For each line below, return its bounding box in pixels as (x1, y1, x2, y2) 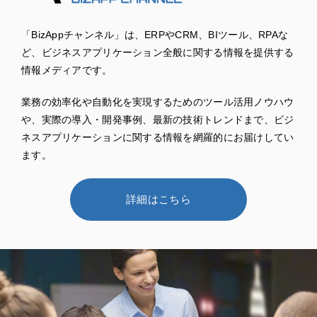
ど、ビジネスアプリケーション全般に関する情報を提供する (21, 46, 294, 58)
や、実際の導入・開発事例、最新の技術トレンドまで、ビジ (21, 113, 294, 125)
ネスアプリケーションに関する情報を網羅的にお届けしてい (21, 131, 294, 143)
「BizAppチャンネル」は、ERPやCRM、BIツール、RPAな (21, 28, 289, 40)
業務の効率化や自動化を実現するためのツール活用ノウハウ (21, 96, 294, 108)
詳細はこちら (126, 193, 191, 205)
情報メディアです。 (21, 64, 113, 76)
